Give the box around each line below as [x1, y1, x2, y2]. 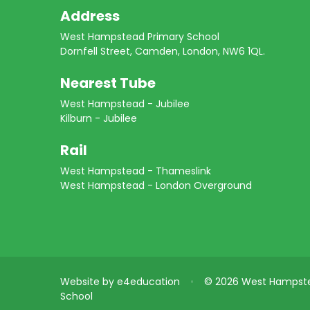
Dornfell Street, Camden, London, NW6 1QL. [60, 44, 265, 59]
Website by [60, 275, 117, 289]
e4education [117, 275, 180, 289]
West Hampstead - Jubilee [60, 97, 190, 111]
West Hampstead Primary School [60, 30, 219, 44]
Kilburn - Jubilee [60, 111, 137, 126]
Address [60, 6, 120, 26]
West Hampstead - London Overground [60, 179, 252, 193]
